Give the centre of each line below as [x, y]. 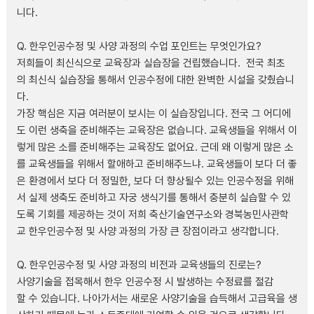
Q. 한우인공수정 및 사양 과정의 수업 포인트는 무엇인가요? [139, 47]
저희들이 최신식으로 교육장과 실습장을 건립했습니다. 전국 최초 [151, 63]
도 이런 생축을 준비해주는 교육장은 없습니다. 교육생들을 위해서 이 [157, 131]
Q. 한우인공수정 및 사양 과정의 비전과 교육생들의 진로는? [139, 265]
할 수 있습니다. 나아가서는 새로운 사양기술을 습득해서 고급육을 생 [157, 299]
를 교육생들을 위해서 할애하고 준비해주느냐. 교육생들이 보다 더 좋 [157, 164]
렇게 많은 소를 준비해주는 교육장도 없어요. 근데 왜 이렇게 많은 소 [155, 148]
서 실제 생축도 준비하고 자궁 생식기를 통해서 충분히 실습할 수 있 [153, 198]
